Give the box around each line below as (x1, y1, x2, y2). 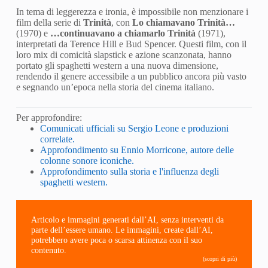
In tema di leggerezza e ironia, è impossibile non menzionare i (16, 6, 248, 17)
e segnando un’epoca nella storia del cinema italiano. (16, 81, 214, 92)
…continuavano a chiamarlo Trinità (50, 28, 196, 38)
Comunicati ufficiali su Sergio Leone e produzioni (39, 123, 229, 133)
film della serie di (16, 17, 83, 28)
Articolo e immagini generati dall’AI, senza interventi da (31, 214, 224, 224)
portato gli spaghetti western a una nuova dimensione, (16, 60, 218, 71)
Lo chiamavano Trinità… (132, 17, 235, 28)
